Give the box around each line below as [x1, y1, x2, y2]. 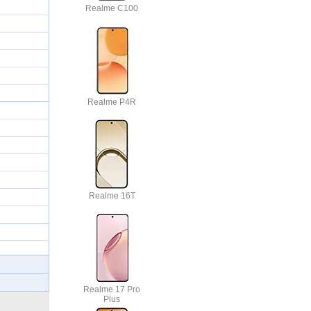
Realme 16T [88, 190, 135, 201]
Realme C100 [85, 3, 138, 13]
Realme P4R [87, 96, 136, 107]
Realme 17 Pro [83, 284, 140, 294]
